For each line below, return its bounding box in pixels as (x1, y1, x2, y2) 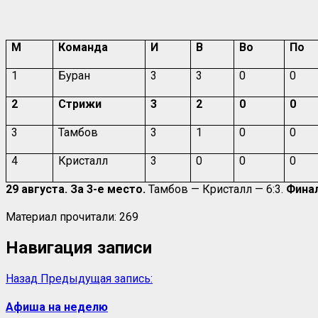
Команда (58, 40, 109, 54)
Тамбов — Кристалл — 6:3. (146, 182, 283, 196)
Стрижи (58, 97, 102, 111)
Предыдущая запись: (40, 271, 153, 285)
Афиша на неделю (6, 300, 108, 314)
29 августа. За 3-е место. (6, 182, 146, 196)
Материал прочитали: (6, 209, 116, 224)
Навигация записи (6, 237, 152, 258)
